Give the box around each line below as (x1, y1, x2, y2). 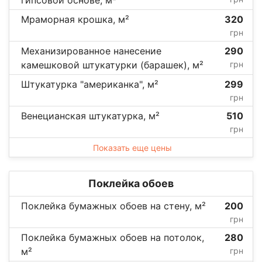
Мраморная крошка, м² (21, 13, 129, 25)
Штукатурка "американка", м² (21, 78, 158, 90)
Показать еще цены (92, 142, 172, 153)
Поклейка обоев (88, 177, 174, 189)
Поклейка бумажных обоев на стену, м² (21, 199, 206, 212)
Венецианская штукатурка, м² (21, 109, 160, 122)
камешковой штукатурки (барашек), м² (21, 58, 204, 71)
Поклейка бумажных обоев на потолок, (21, 231, 204, 243)
